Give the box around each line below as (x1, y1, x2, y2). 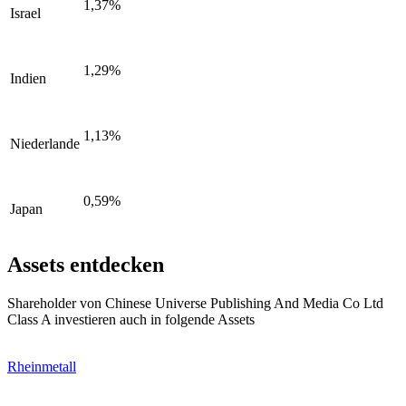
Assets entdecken (7, 252, 164, 276)
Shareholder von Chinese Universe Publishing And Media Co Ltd (7, 295, 383, 311)
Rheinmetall (7, 358, 76, 374)
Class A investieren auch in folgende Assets (7, 311, 255, 327)
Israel (10, 5, 41, 22)
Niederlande (10, 136, 80, 152)
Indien (10, 71, 46, 87)
